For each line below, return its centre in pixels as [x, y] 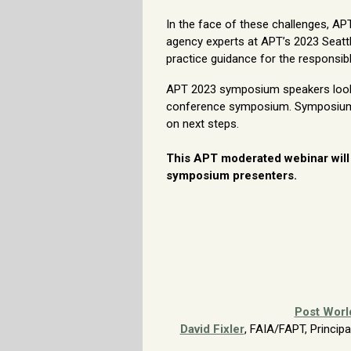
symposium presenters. [232, 175]
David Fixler [212, 329]
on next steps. [204, 123]
